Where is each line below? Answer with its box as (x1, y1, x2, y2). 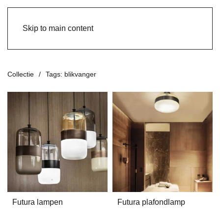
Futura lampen (12, 198, 63, 206)
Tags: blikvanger (46, 70, 96, 78)
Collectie (7, 70, 34, 78)
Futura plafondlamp (117, 198, 185, 206)
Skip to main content (23, 24, 93, 32)
